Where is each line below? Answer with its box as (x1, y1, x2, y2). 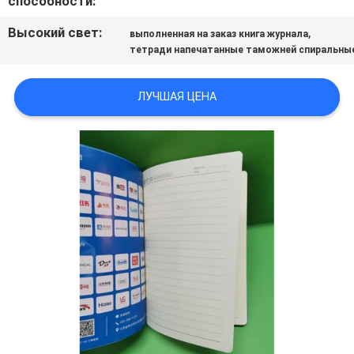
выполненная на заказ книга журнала (130, 28, 309, 40)
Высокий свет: (8, 24, 103, 41)
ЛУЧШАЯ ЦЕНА (137, 90, 217, 104)
